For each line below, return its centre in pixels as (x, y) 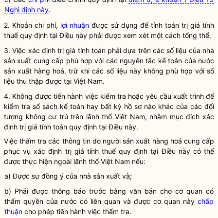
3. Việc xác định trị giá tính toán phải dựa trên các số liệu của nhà (109, 50)
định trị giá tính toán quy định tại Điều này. (71, 127)
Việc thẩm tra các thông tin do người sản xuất (78, 141)
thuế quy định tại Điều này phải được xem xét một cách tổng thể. (108, 35)
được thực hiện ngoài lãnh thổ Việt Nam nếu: (75, 161)
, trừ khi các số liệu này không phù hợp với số (139, 71)
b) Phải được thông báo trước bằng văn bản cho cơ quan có (109, 191)
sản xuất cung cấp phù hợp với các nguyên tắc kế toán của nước (109, 61)
